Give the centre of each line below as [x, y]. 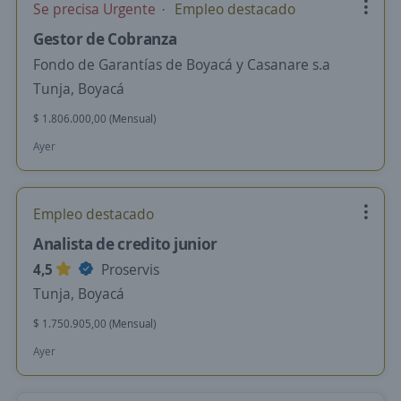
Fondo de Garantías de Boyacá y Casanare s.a [182, 64]
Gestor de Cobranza [105, 38]
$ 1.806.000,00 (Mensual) [94, 119]
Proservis [128, 269]
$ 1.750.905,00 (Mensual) [94, 324]
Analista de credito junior [126, 243]
